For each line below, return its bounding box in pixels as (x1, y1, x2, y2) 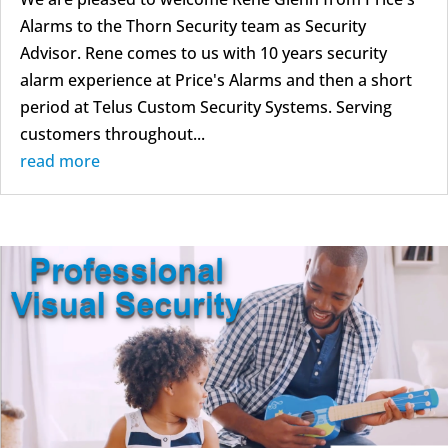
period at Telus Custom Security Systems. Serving (20, 95, 392, 118)
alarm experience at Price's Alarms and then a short (20, 68, 412, 91)
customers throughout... (20, 122, 205, 145)
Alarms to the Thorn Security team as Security (20, 14, 366, 37)
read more (20, 149, 100, 172)
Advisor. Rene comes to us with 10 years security (20, 41, 387, 64)
